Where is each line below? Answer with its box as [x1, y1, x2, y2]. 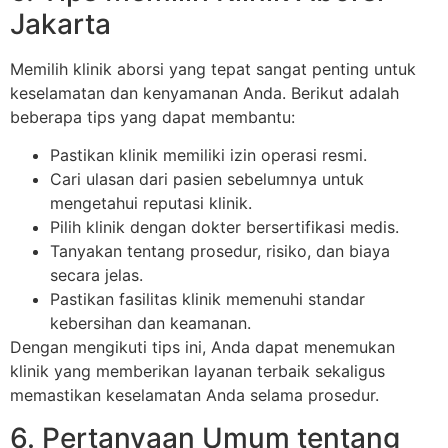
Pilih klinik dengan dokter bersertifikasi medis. [50, 217, 399, 238]
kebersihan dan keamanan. [50, 313, 251, 334]
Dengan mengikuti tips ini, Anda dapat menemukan [10, 337, 395, 358]
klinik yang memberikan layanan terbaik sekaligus [10, 361, 385, 382]
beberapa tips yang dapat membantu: [10, 106, 295, 127]
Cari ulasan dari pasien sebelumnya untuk [50, 169, 364, 190]
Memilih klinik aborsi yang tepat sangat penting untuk [10, 58, 416, 79]
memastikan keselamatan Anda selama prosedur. [10, 385, 379, 406]
